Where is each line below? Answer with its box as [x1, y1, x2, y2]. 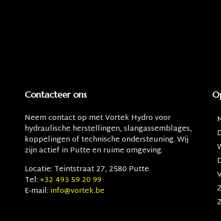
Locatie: [25, 163, 52, 176]
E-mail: [25, 184, 48, 198]
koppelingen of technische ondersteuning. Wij [25, 133, 188, 147]
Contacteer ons [25, 89, 87, 100]
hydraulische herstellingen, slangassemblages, [25, 122, 192, 136]
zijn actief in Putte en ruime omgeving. [25, 144, 163, 157]
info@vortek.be [50, 184, 105, 198]
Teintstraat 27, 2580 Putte [52, 163, 149, 176]
